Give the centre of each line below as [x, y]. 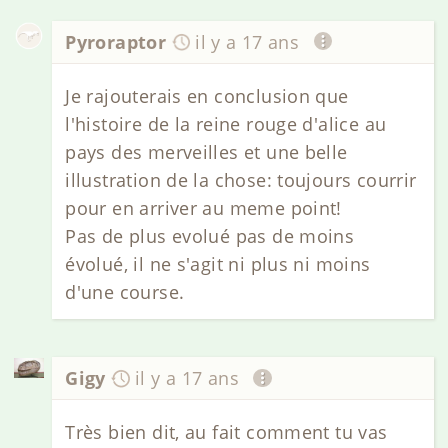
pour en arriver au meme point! [203, 207]
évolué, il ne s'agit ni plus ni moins [218, 263]
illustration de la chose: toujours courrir [241, 179]
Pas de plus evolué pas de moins [210, 235]
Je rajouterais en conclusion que [207, 95]
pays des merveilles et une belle [206, 151]
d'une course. [125, 291]
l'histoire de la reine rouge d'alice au [226, 123]
